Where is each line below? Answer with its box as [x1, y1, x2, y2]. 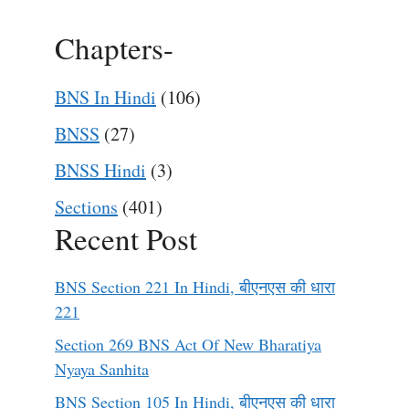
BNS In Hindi [55, 85, 156, 110]
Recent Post [55, 218, 197, 258]
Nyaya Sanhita [55, 358, 149, 380]
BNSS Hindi [55, 158, 146, 183]
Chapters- [55, 27, 173, 68]
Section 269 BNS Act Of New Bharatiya [55, 333, 321, 355]
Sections [55, 194, 118, 219]
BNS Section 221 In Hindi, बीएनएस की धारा [55, 276, 335, 298]
